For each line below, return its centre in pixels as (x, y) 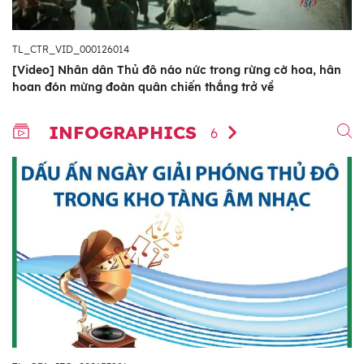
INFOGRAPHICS (126, 133)
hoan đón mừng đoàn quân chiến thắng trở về (143, 87)
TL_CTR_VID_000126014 (71, 50)
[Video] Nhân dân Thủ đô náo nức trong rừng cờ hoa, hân (177, 70)
